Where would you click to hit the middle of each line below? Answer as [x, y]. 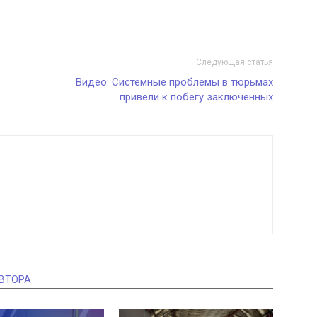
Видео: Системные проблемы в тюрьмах [174, 82]
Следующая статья [235, 62]
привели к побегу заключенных [196, 97]
